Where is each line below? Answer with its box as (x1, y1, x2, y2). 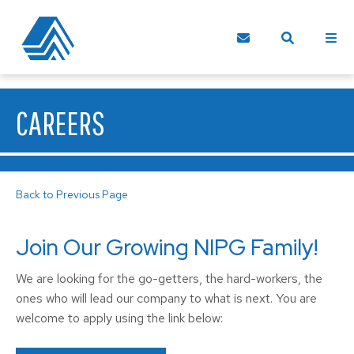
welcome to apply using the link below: (16, 310, 223, 326)
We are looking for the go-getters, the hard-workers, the (16, 270, 322, 287)
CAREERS (16, 104, 105, 141)
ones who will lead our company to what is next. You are (16, 290, 317, 307)
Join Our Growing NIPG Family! (16, 232, 318, 262)
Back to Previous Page (16, 187, 128, 201)
